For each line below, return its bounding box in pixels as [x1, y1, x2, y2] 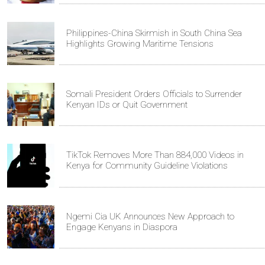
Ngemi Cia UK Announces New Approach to [66, 211, 234, 222]
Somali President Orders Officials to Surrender [66, 88, 242, 99]
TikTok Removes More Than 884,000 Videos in [66, 150, 244, 161]
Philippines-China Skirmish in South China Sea [66, 27, 242, 38]
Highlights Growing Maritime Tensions [66, 38, 214, 49]
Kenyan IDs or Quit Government [66, 99, 188, 110]
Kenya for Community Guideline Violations [66, 160, 228, 172]
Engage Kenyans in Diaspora [66, 221, 177, 232]
